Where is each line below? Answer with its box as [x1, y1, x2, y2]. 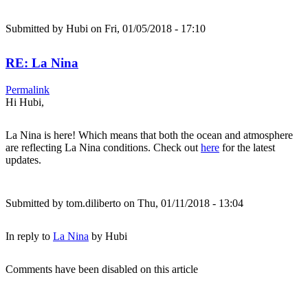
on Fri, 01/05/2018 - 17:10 [88, 22, 206, 34]
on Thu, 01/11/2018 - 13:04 [121, 197, 243, 209]
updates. [5, 153, 44, 166]
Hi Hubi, [5, 96, 44, 108]
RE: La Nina [5, 55, 78, 70]
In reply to [5, 230, 53, 242]
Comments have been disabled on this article [5, 263, 198, 275]
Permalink [5, 83, 49, 96]
